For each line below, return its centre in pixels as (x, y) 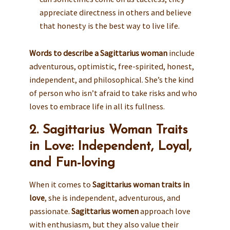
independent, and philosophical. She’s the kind (111, 79)
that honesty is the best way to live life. (109, 25)
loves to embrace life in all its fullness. (97, 106)
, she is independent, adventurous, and (112, 198)
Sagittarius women (105, 211)
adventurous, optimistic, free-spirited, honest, (111, 66)
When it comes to (61, 185)
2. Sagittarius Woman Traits (108, 130)
